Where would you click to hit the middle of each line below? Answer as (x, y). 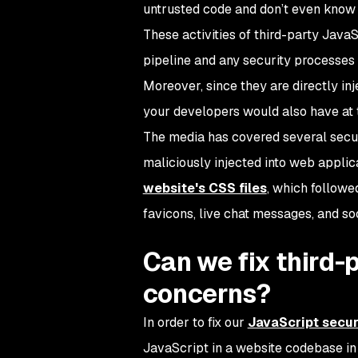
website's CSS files (205, 189)
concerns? (207, 294)
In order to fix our (195, 323)
